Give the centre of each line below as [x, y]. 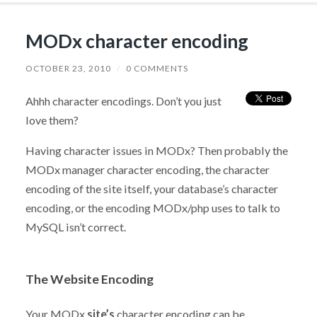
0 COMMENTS [157, 68]
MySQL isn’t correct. [75, 226]
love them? [52, 120]
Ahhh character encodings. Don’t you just [123, 100]
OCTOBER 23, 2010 [68, 68]
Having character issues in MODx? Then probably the [156, 150]
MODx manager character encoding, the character [147, 169]
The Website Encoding [89, 279]
